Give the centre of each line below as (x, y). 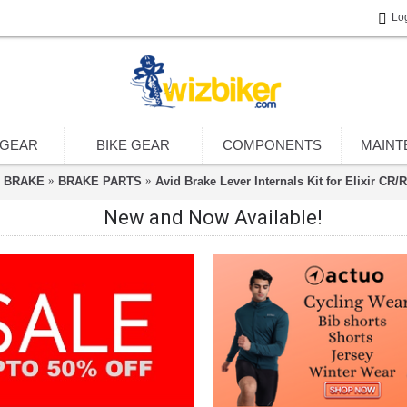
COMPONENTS (272, 145)
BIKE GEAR (133, 145)
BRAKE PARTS (99, 181)
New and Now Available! (213, 218)
